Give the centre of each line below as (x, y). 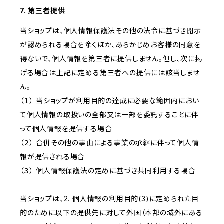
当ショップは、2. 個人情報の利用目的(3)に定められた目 (110, 199)
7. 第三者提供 (43, 11)
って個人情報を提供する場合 (66, 129)
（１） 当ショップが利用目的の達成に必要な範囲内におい (110, 101)
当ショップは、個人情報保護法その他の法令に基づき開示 (111, 31)
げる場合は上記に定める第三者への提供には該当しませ (110, 73)
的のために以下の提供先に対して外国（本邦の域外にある (111, 213)
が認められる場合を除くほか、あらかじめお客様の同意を (110, 45)
